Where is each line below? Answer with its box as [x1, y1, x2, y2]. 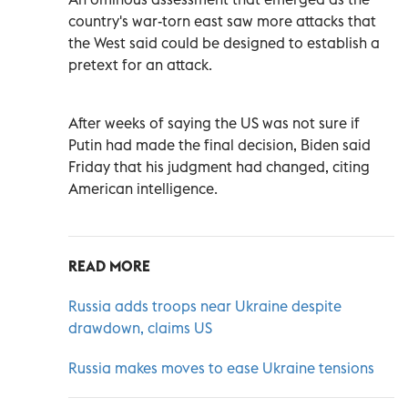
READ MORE [68, 256, 150, 275]
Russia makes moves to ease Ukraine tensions [68, 358, 374, 377]
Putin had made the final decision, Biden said [68, 135, 371, 154]
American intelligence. [68, 178, 218, 198]
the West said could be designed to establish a [68, 33, 380, 52]
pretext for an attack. [68, 55, 212, 74]
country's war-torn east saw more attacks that [68, 11, 376, 30]
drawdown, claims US [68, 318, 212, 337]
